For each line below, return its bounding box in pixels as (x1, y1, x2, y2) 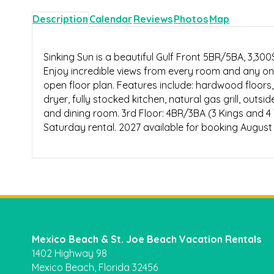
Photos (174, 13, 208, 26)
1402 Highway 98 (32, 247, 107, 260)
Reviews (133, 13, 172, 26)
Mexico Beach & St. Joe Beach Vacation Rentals (32, 233, 261, 246)
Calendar (89, 13, 132, 26)
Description (32, 13, 88, 26)
